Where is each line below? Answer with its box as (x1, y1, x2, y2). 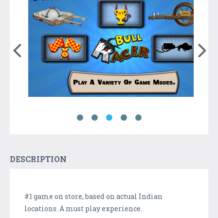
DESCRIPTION (10, 153, 67, 164)
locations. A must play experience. (24, 203, 142, 213)
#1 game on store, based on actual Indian (24, 191, 163, 201)
